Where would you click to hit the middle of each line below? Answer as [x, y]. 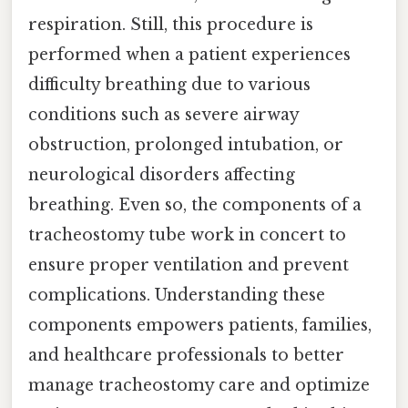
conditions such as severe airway [163, 114]
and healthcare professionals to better [186, 355]
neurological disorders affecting [162, 174]
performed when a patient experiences [189, 54]
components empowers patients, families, [200, 325]
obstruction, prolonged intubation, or [186, 144]
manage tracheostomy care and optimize [199, 385]
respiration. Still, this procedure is [171, 24]
